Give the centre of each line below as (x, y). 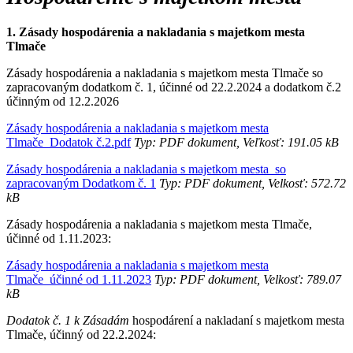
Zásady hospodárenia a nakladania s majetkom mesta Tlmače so (165, 72)
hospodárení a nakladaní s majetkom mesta (238, 320)
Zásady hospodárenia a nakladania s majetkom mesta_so (146, 169)
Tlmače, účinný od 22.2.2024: (81, 334)
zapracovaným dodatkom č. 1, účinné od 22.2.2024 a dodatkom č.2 (174, 87)
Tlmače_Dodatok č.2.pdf (69, 142)
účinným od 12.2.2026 (64, 101)
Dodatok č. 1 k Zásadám (69, 320)
